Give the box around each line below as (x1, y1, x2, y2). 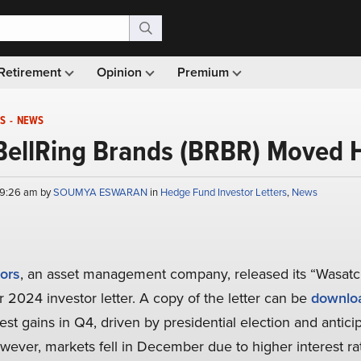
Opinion (97, 63, 145, 81)
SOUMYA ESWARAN (52, 185, 150, 200)
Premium (177, 63, 232, 81)
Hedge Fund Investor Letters (160, 185, 287, 200)
